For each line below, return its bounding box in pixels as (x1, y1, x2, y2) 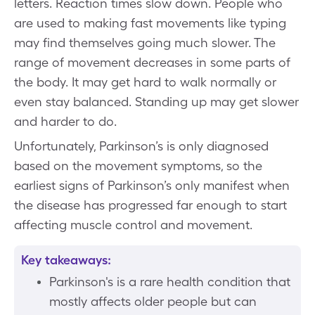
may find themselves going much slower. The (14, 35, 276, 50)
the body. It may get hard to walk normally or (14, 75, 276, 89)
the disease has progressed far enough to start (14, 198, 287, 212)
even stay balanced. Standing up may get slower (14, 94, 299, 109)
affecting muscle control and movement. (14, 217, 252, 232)
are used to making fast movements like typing (14, 15, 286, 30)
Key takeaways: (21, 252, 111, 267)
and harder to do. (14, 114, 117, 129)
